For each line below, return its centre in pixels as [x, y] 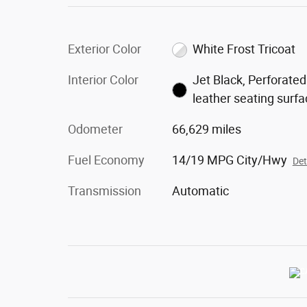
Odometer [95, 129]
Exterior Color [105, 49]
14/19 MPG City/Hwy [229, 160]
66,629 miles [206, 129]
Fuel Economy [106, 160]
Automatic [200, 191]
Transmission [105, 191]
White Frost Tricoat [244, 49]
